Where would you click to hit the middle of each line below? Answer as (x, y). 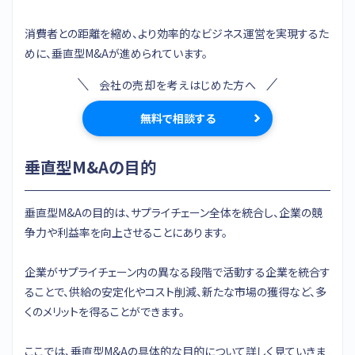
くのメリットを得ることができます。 (105, 311)
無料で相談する (177, 118)
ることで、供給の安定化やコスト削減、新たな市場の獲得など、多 (176, 291)
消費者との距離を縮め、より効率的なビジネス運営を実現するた (177, 33)
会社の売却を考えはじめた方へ (177, 84)
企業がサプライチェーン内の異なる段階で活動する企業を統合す (177, 271)
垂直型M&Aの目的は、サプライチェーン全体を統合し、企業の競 (174, 212)
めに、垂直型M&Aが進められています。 (116, 53)
